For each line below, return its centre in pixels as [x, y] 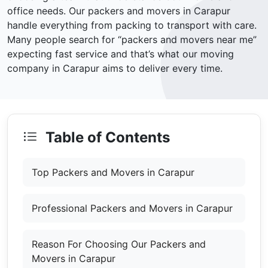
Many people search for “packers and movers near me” [132, 40]
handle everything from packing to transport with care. [132, 25]
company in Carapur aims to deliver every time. [115, 68]
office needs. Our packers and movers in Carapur [119, 11]
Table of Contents [106, 138]
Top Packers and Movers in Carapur [113, 173]
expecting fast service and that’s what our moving [121, 54]
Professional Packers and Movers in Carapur [132, 208]
